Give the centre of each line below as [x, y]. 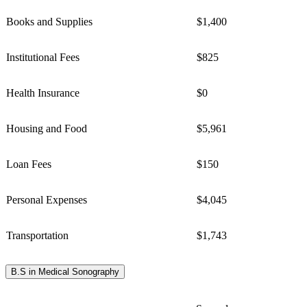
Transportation [37, 235]
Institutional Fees [43, 57]
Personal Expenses [47, 199]
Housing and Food [48, 128]
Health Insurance [44, 93]
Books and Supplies [51, 21]
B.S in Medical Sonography [65, 271]
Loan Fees [29, 164]
